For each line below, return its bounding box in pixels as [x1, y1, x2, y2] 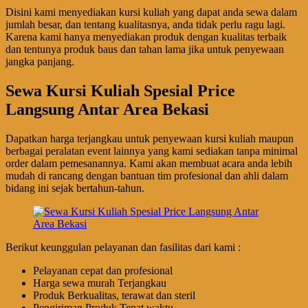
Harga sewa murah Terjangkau [33, 277, 166, 289]
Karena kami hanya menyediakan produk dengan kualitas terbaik [5, 31, 287, 43]
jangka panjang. [5, 56, 74, 68]
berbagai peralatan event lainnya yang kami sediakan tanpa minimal [5, 145, 298, 157]
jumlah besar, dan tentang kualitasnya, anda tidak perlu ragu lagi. [5, 19, 285, 31]
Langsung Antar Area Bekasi [5, 100, 209, 119]
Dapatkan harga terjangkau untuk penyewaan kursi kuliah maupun [5, 133, 294, 145]
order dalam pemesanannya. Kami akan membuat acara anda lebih [5, 157, 292, 170]
